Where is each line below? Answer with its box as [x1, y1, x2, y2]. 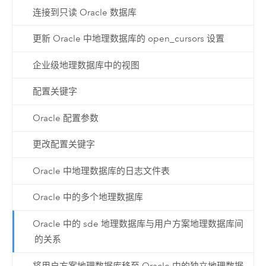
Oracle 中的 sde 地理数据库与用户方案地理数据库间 [32, 218, 243, 230]
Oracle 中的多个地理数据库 [32, 192, 143, 203]
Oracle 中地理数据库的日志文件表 [32, 165, 170, 176]
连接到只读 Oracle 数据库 [32, 7, 137, 18]
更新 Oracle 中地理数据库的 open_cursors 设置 [32, 33, 224, 45]
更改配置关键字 [32, 139, 95, 150]
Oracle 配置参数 [32, 112, 99, 123]
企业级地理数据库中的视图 [32, 59, 140, 71]
